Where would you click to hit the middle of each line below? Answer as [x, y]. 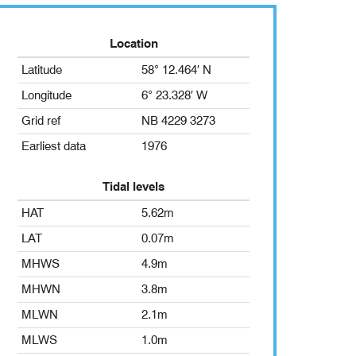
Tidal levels [133, 187]
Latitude [42, 70]
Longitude [46, 96]
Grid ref [41, 121]
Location [133, 44]
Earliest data [54, 147]
